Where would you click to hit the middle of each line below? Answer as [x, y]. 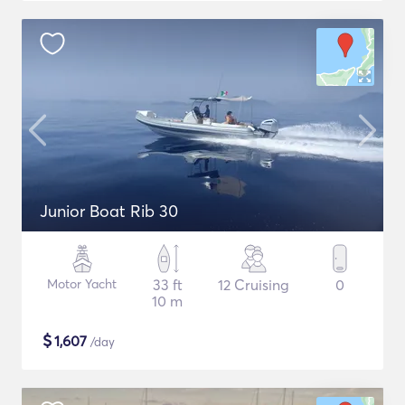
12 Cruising [254, 285]
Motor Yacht [82, 284]
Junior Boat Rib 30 [109, 211]
